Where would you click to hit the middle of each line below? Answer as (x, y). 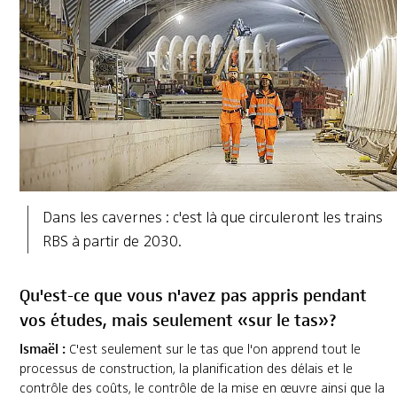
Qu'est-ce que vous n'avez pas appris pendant (193, 294)
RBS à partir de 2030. (112, 241)
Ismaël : (42, 348)
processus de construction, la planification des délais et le (186, 369)
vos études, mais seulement (128, 319)
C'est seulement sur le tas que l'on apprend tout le (213, 350)
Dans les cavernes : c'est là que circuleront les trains (212, 218)
